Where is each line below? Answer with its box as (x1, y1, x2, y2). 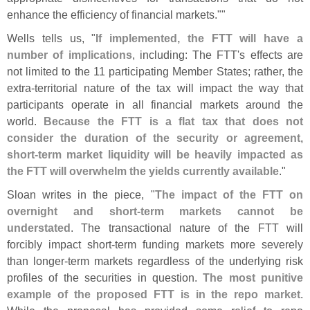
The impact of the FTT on (154, 188, 303, 201)
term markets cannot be (140, 205, 304, 218)
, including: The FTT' (131, 48, 240, 62)
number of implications (7, 48, 132, 62)
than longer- (7, 255, 69, 268)
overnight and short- (7, 205, 140, 218)
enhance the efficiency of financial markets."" (7, 8, 226, 21)
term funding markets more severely (115, 238, 303, 251)
